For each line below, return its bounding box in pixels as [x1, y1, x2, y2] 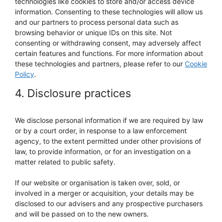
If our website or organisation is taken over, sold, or [15, 178, 180, 187]
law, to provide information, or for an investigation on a [15, 147, 191, 156]
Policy [15, 70, 34, 78]
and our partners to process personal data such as [15, 18, 178, 26]
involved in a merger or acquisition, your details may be [15, 189, 194, 197]
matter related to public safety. [15, 158, 115, 166]
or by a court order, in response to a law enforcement [15, 126, 187, 135]
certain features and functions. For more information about [15, 49, 203, 57]
